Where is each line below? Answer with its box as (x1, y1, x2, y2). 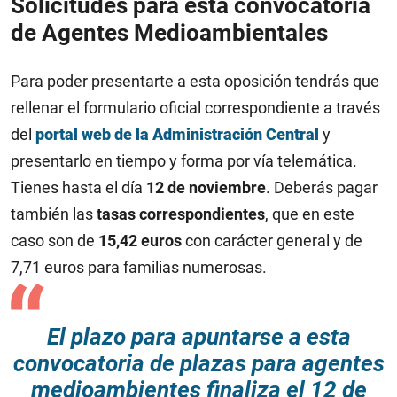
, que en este (265, 205, 354, 223)
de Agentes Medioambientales (11, 19, 328, 46)
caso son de (11, 231, 98, 250)
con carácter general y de (182, 231, 362, 250)
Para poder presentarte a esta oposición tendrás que (11, 72, 379, 90)
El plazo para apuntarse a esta (46, 323, 351, 350)
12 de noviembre (146, 178, 266, 197)
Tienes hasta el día (11, 178, 146, 197)
